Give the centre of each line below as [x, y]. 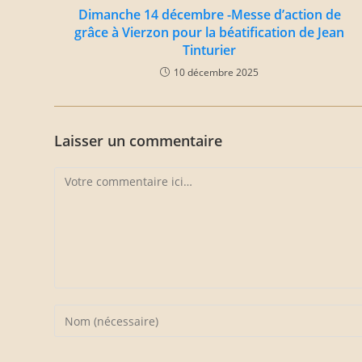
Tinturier [210, 50]
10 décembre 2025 [217, 72]
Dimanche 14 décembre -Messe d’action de [209, 15]
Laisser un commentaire [139, 141]
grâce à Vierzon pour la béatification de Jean [210, 32]
